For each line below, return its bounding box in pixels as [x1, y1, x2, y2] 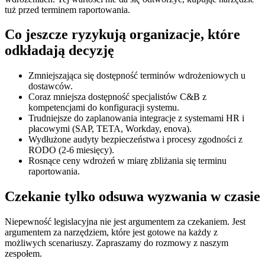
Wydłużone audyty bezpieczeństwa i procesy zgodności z [28, 134, 243, 145]
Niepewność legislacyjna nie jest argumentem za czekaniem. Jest [5, 216, 245, 227]
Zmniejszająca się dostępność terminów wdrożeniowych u [28, 70, 245, 81]
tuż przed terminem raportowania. [5, 4, 130, 15]
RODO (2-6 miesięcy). [28, 145, 114, 156]
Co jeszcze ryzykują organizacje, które [5, 27, 240, 43]
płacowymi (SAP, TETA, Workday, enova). [28, 124, 192, 134]
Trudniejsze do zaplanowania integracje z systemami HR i [28, 113, 244, 124]
